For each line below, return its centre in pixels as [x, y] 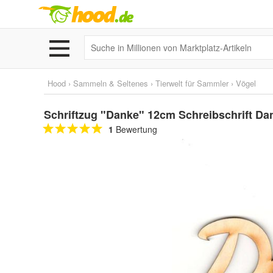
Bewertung [135, 129]
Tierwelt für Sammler [192, 83]
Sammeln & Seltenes [111, 83]
